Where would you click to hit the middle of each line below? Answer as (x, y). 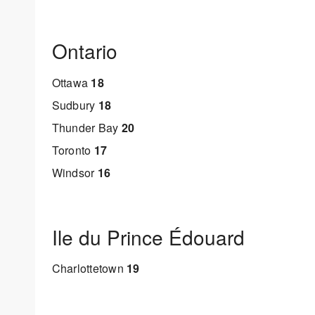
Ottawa (71, 83)
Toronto (73, 150)
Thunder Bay (86, 128)
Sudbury (75, 105)
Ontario (84, 51)
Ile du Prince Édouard (148, 237)
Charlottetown (89, 269)
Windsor (75, 173)
